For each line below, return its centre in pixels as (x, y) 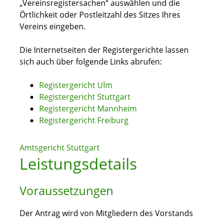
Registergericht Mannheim (88, 109)
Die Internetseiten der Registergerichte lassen (104, 50)
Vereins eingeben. (53, 27)
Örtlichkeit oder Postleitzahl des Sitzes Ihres (100, 15)
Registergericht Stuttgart (85, 97)
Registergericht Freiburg (84, 120)
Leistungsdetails (78, 164)
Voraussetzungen (66, 191)
